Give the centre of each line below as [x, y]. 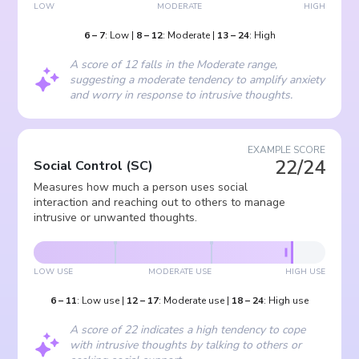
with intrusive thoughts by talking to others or [186, 345]
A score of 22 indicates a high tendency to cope [188, 330]
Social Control [79, 166]
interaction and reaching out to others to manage [160, 202]
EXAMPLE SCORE [286, 150]
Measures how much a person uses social [141, 187]
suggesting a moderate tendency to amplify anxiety [198, 80]
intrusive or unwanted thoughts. [116, 218]
